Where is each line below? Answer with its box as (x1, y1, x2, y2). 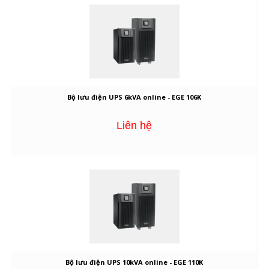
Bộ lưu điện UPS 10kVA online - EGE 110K (65, 258, 203, 267)
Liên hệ (116, 119, 152, 132)
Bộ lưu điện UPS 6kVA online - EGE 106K (67, 92, 201, 102)
